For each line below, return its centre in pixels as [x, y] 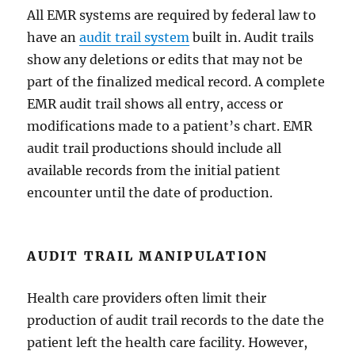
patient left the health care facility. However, [168, 342]
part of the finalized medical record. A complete [176, 81]
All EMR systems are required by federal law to [172, 15]
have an [53, 37]
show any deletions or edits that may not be [165, 59]
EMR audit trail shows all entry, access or [155, 103]
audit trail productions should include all [155, 148]
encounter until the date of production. [150, 192]
